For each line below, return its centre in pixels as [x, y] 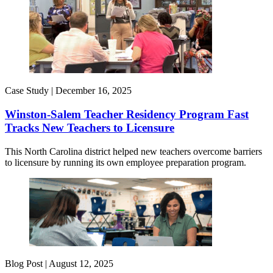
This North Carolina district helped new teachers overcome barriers [133, 151]
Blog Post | [27, 263]
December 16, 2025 [94, 91]
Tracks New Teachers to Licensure [90, 128]
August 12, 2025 [81, 263]
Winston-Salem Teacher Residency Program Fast [127, 115]
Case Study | [30, 91]
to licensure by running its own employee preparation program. [126, 162]
